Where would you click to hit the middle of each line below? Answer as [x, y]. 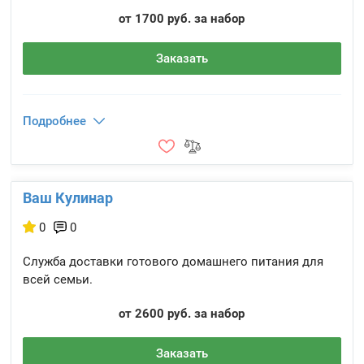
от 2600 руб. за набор [182, 314]
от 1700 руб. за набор [182, 19]
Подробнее [55, 121]
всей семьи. [58, 279]
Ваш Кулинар [68, 198]
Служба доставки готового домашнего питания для [173, 262]
